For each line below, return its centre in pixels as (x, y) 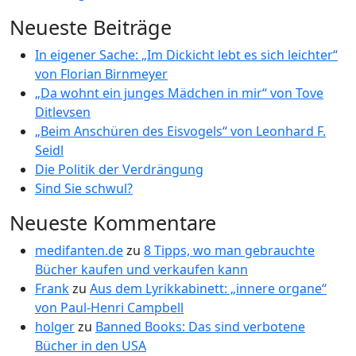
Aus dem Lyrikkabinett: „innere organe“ (208, 288)
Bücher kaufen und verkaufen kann (141, 269)
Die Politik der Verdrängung (119, 169)
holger (55, 327)
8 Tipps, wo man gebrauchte (229, 250)
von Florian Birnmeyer (101, 74)
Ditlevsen (63, 112)
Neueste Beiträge (91, 27)
